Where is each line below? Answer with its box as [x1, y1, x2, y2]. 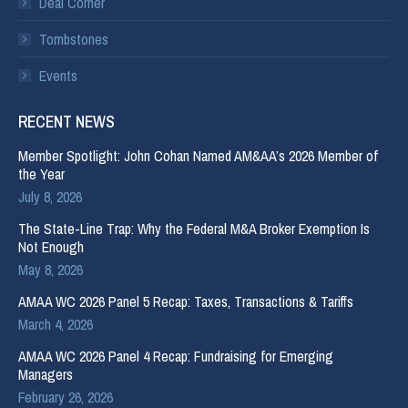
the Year [18, 164, 65, 185]
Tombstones [39, 29, 108, 50]
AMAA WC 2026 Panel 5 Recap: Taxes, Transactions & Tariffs [18, 291, 353, 312]
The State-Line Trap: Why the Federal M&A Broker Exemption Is [18, 219, 370, 240]
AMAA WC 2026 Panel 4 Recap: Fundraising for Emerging [18, 346, 333, 367]
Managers [18, 364, 73, 385]
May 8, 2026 [18, 260, 83, 280]
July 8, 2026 [18, 187, 82, 208]
